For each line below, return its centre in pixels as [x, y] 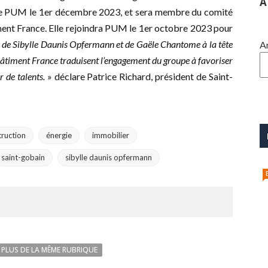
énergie [59, 135]
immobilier [111, 135]
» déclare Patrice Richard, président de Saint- [139, 77]
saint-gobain [23, 158]
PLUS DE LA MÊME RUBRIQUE [49, 250]
